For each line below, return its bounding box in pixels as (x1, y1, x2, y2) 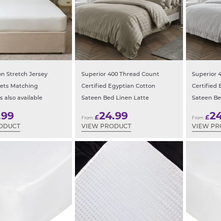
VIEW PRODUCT (81, 124, 131, 130)
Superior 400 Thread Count (81, 72, 159, 77)
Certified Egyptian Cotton (81, 83, 155, 89)
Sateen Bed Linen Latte (81, 95, 149, 101)
